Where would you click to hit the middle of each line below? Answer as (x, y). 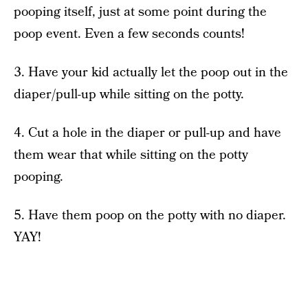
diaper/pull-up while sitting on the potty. (129, 95)
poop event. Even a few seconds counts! (129, 34)
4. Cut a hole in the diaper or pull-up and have (147, 133)
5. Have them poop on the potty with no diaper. (150, 216)
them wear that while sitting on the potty (131, 155)
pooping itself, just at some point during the (140, 12)
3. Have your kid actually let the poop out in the (151, 73)
